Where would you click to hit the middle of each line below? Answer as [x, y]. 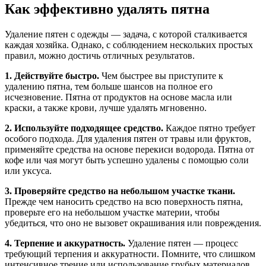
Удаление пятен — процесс [182, 243]
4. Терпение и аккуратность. [65, 243]
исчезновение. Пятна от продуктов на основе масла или [118, 97]
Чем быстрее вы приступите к [161, 75]
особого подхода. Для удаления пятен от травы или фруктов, [128, 138]
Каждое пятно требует [209, 128]
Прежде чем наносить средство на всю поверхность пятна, [124, 201]
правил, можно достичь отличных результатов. [100, 55]
